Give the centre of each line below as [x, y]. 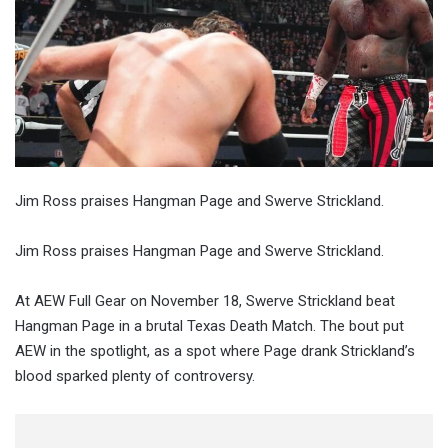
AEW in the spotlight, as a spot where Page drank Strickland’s [215, 350]
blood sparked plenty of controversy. [135, 375]
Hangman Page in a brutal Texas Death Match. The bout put [209, 325]
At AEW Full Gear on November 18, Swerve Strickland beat [205, 300]
